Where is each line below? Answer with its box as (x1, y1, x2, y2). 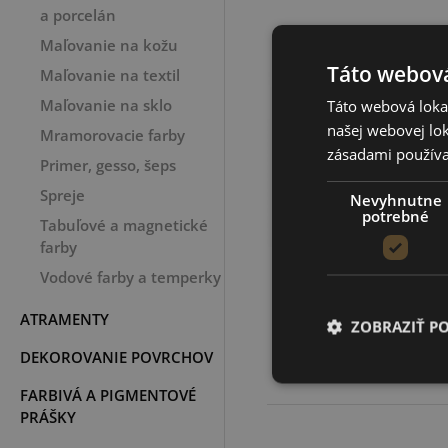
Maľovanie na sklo (40, 95, 172, 115)
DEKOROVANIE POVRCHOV (20, 347, 213, 367)
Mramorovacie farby (40, 125, 185, 145)
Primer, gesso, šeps (40, 155, 176, 175)
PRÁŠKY (20, 407, 76, 427)
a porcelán (40, 5, 116, 25)
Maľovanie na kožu (40, 35, 178, 55)
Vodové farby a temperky (40, 267, 221, 287)
